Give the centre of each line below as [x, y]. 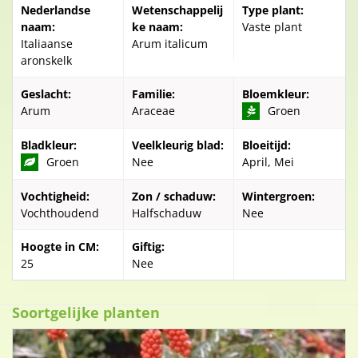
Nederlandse [56, 10]
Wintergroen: [279, 197]
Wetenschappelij [177, 10]
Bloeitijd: [267, 145]
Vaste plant [272, 27]
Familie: [153, 94]
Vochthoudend [60, 213]
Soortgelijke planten [86, 313]
